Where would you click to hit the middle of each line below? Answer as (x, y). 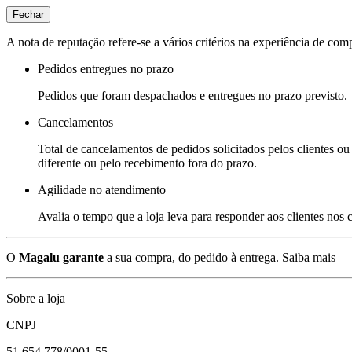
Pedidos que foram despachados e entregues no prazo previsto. (192, 95)
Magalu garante (61, 257)
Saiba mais (309, 257)
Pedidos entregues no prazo (106, 68)
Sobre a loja (36, 298)
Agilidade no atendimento (102, 189)
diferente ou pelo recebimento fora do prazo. (147, 163)
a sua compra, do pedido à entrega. (191, 257)
